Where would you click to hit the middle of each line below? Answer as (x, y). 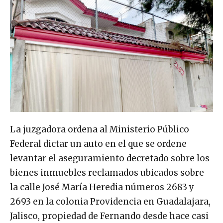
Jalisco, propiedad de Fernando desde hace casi (109, 216)
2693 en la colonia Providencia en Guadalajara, (110, 201)
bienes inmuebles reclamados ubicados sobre (107, 172)
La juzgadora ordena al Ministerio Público (100, 129)
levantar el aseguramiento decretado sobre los (110, 158)
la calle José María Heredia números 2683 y (102, 187)
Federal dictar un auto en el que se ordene (98, 144)
